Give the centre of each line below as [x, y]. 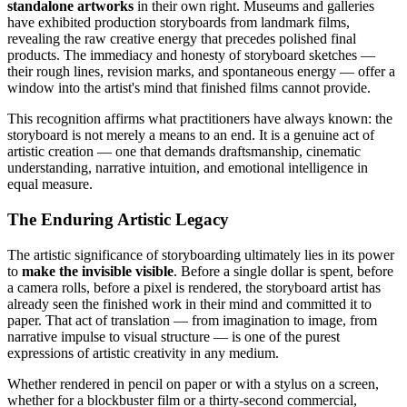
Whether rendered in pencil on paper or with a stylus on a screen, [193, 383]
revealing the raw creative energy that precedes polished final [182, 39]
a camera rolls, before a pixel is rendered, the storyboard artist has [194, 287]
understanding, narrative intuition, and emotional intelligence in [188, 168]
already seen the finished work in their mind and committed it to [189, 303]
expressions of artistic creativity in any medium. [143, 352]
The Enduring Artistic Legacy [118, 219]
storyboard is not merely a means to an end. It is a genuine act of [191, 135]
